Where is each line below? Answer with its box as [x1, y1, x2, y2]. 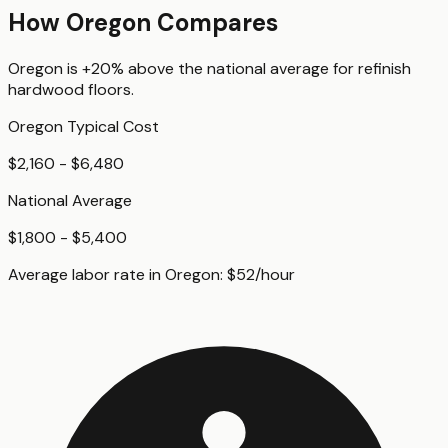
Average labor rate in [8, 263, 165, 285]
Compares [151, 6, 278, 38]
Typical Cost [63, 115, 159, 137]
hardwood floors [8, 78, 131, 100]
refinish [358, 57, 411, 79]
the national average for [174, 57, 358, 79]
